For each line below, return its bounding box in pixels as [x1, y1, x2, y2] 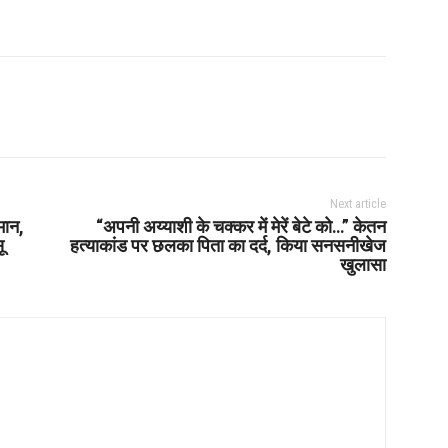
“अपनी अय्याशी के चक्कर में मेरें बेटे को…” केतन [95, 215, 386, 237]
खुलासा [339, 253, 386, 275]
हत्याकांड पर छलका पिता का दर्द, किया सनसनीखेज [69, 234, 386, 256]
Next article [329, 196, 386, 211]
